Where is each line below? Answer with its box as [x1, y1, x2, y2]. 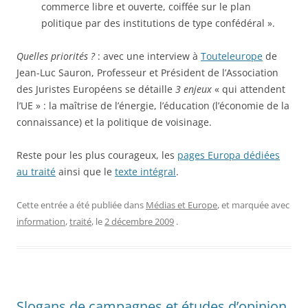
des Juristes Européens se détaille [16, 82, 175, 96]
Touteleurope [201, 49, 263, 63]
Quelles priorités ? [16, 49, 95, 63]
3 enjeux [175, 82, 212, 96]
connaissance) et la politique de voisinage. [16, 115, 212, 129]
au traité [16, 165, 56, 178]
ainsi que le [56, 165, 115, 178]
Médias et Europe [146, 199, 217, 211]
